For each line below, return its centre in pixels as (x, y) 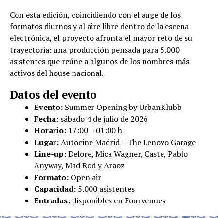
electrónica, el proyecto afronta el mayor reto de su (101, 38)
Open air (85, 177)
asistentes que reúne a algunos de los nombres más (100, 61)
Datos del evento (53, 94)
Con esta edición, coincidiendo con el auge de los (95, 14)
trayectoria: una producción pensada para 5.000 (95, 49)
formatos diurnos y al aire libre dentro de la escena (99, 26)
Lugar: (46, 142)
